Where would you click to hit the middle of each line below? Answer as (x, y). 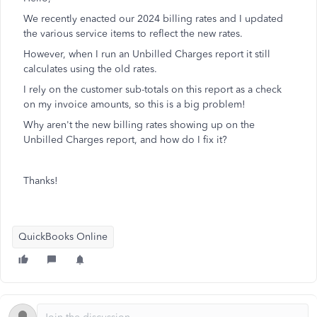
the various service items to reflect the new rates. (133, 34)
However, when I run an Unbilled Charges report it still (147, 54)
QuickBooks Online (63, 237)
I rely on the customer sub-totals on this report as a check (152, 90)
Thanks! (41, 181)
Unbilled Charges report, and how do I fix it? (125, 140)
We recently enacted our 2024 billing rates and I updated (153, 19)
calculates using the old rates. (90, 69)
